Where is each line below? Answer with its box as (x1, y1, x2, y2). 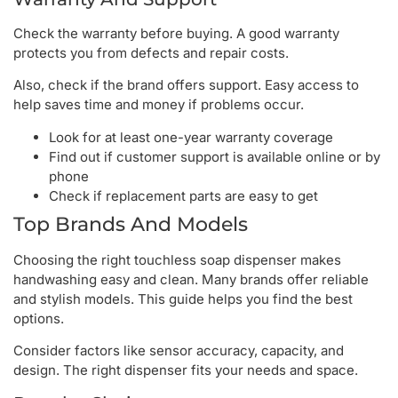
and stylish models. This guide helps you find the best (13, 290, 353, 307)
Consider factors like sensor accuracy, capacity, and (13, 342, 344, 359)
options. (13, 309, 64, 327)
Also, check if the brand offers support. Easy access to (13, 76, 359, 94)
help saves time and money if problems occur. (13, 96, 304, 114)
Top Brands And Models (13, 211, 248, 236)
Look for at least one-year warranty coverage (49, 128, 333, 146)
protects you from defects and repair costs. (13, 44, 289, 61)
